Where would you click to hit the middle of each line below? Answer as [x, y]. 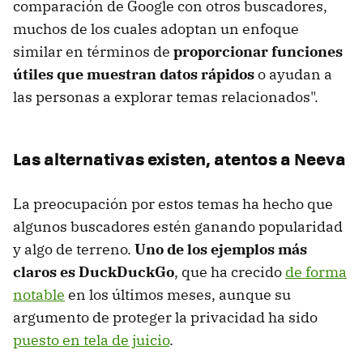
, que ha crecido [230, 271]
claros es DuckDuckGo [94, 271]
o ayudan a [293, 74]
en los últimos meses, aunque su [178, 294]
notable [39, 294]
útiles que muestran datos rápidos [134, 74]
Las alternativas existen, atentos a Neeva [179, 158]
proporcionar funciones [258, 51]
